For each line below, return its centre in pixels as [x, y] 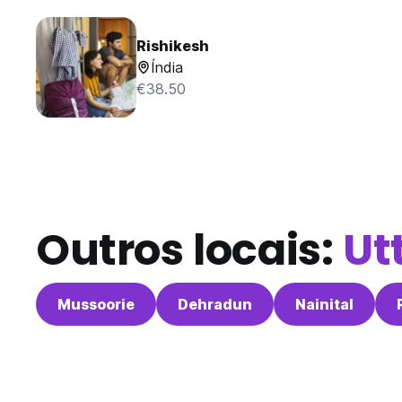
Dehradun [215, 305]
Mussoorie [96, 305]
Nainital [324, 305]
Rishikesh [173, 46]
